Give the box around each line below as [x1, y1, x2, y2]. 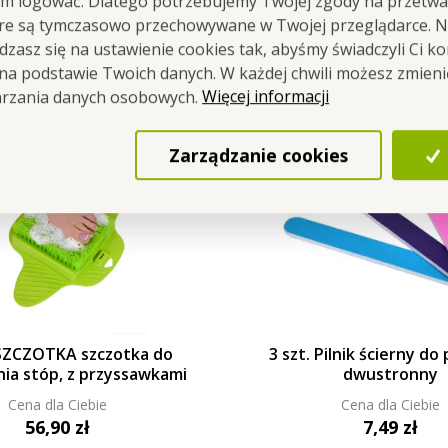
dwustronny [342, 362, 438, 385]
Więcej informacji [202, 85, 330, 108]
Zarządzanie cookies [169, 142, 349, 167]
